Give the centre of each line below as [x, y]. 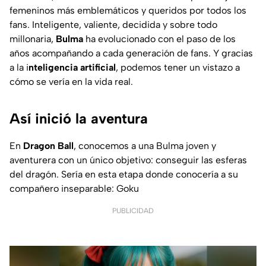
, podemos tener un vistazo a [178, 67]
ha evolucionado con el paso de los [159, 39]
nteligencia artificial [72, 67]
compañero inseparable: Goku [74, 188]
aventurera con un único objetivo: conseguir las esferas [128, 160]
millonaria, [33, 39]
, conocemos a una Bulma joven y [145, 145]
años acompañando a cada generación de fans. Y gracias [131, 53]
